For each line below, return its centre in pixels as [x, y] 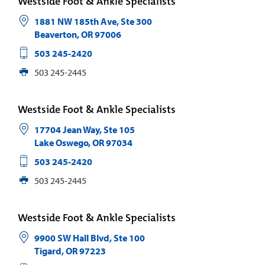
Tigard [48, 251]
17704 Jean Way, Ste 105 [84, 130]
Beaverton [55, 35]
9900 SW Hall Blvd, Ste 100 [89, 238]
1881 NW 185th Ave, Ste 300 [93, 22]
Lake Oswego [61, 143]
